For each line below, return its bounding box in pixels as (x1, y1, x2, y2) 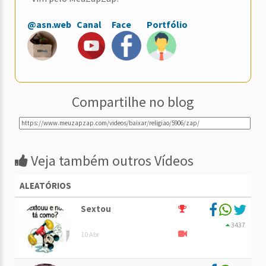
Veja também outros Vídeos (28, 151, 194, 170)
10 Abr (81, 230, 99, 239)
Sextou (81, 203, 111, 215)
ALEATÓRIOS (20, 180, 71, 192)
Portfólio (147, 18, 188, 31)
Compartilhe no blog (72, 93, 194, 112)
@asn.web (27, 18, 71, 31)
